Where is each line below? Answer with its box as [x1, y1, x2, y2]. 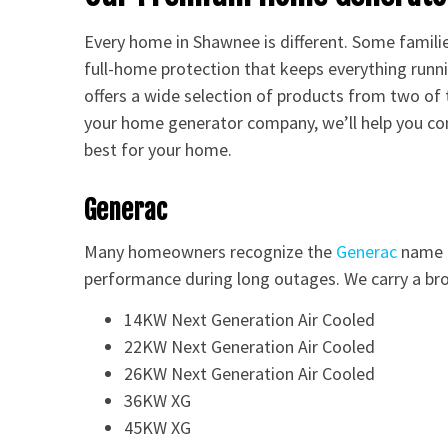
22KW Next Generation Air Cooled [124, 334, 376, 358]
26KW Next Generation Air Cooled [124, 361, 376, 385]
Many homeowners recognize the [84, 240, 337, 264]
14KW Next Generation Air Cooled [124, 307, 376, 331]
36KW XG [124, 388, 192, 412]
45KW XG [124, 415, 192, 439]
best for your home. [84, 137, 233, 161]
